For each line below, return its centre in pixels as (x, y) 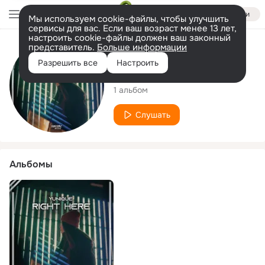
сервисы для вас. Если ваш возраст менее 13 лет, (132, 28)
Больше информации (142, 47)
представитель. (63, 47)
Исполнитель (144, 50)
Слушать (153, 114)
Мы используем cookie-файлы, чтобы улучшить (129, 19)
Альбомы (31, 164)
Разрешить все (68, 63)
